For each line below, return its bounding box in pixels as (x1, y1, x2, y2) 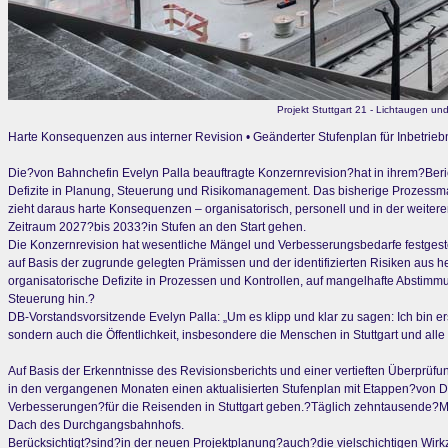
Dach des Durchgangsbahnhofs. (8, 418, 184, 432)
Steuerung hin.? (8, 292, 95, 306)
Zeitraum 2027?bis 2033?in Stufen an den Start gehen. (8, 220, 306, 234)
